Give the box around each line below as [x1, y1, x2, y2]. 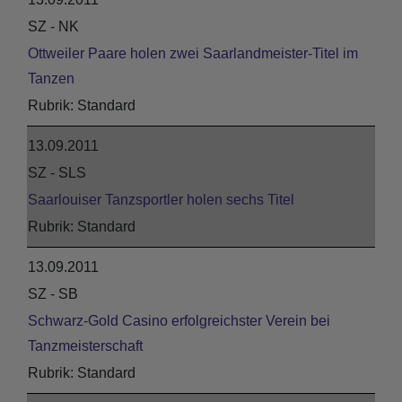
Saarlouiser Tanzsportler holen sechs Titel [28, 192, 294, 207]
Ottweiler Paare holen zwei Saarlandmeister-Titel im [28, 46, 358, 61]
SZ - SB [28, 286, 78, 301]
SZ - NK [28, 19, 79, 34]
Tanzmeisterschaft [28, 338, 143, 354]
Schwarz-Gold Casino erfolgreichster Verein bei [28, 313, 330, 328]
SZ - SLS [28, 165, 86, 180]
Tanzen [28, 71, 74, 86]
